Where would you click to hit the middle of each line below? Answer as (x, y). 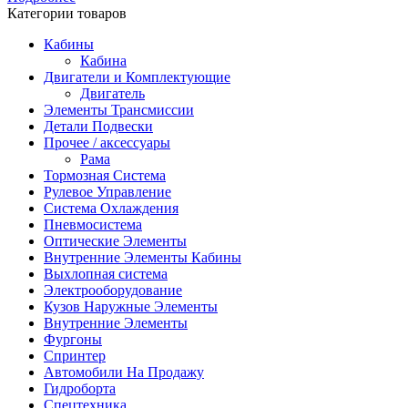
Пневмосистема (93, 224)
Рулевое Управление (107, 191)
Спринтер (75, 355)
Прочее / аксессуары (107, 142)
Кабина (103, 60)
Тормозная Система (105, 175)
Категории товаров (67, 13)
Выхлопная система (106, 273)
